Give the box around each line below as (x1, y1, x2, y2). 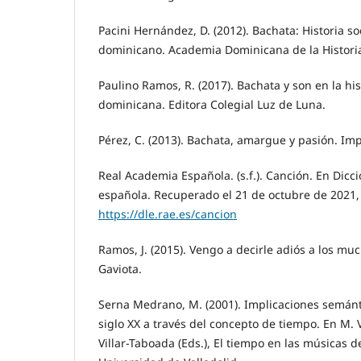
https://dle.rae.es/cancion (98, 206, 237, 222)
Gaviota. (98, 261, 142, 277)
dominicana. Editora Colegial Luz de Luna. (98, 97, 326, 113)
